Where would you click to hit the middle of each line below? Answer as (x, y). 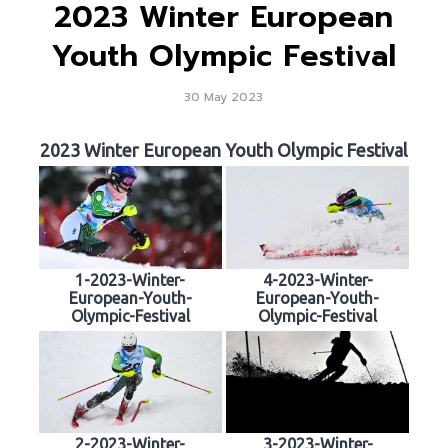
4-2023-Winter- (317, 279)
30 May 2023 (224, 97)
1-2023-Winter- (130, 279)
